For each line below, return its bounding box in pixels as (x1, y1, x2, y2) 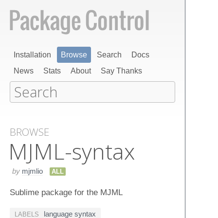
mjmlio (22, 166, 43, 175)
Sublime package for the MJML (10, 187, 123, 197)
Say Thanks (101, 67, 142, 75)
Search (97, 51, 122, 59)
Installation (14, 51, 51, 59)
